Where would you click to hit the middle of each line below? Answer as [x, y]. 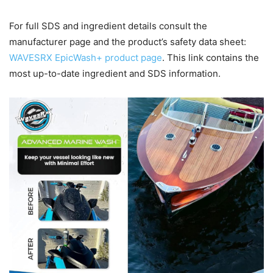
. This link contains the [211, 58]
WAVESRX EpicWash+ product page [86, 58]
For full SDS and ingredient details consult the [108, 26]
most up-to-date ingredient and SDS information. [115, 74]
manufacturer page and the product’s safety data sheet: [128, 42]
